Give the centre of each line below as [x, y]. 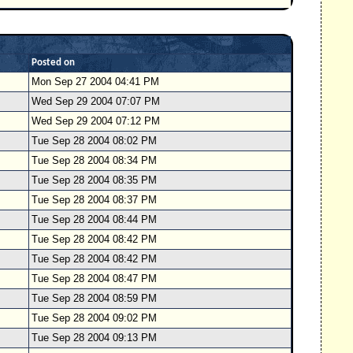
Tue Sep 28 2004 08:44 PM [94, 219]
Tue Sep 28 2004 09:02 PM [94, 318]
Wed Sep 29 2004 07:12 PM [96, 121]
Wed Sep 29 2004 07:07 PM [96, 101]
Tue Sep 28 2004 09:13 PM [94, 338]
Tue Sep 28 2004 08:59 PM [94, 298]
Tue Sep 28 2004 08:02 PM [94, 141]
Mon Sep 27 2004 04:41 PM [95, 82]
